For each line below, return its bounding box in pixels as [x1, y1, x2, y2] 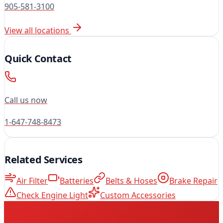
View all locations [4, 24, 71, 36]
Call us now [4, 94, 47, 106]
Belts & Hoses [106, 175, 157, 186]
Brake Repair [169, 175, 218, 186]
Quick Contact [4, 51, 72, 65]
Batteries [60, 175, 94, 186]
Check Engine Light [16, 189, 88, 201]
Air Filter [16, 175, 48, 186]
